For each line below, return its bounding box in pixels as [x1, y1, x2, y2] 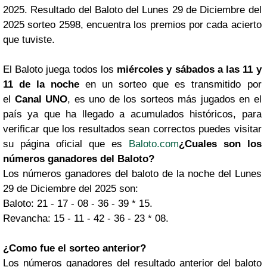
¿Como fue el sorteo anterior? [3, 242, 146, 254]
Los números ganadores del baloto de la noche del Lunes [3, 167, 262, 179]
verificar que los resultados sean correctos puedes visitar [3, 123, 262, 135]
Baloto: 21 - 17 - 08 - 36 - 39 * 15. [3, 197, 153, 209]
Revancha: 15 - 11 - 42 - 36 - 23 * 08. [3, 212, 169, 224]
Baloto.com [128, 138, 179, 150]
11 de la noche [3, 78, 80, 90]
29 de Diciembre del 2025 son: [3, 182, 138, 194]
